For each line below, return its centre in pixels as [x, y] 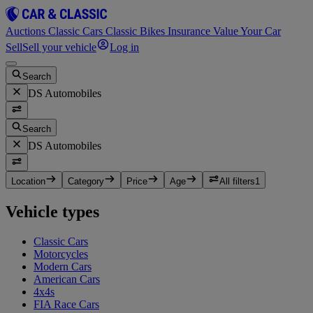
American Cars [67, 279]
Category [86, 182]
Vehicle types [52, 212]
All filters [237, 182]
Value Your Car [247, 31]
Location [28, 182]
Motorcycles [61, 254]
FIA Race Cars [66, 304]
